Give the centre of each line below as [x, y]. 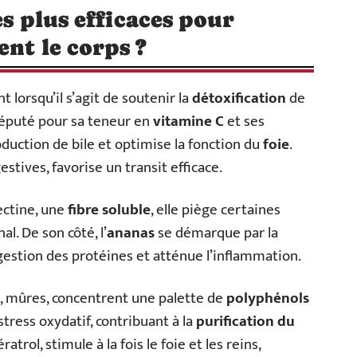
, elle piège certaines [216, 210]
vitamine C [188, 122]
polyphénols [268, 299]
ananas [131, 233]
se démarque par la [216, 233]
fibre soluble [109, 210]
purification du [245, 322]
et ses [244, 122]
